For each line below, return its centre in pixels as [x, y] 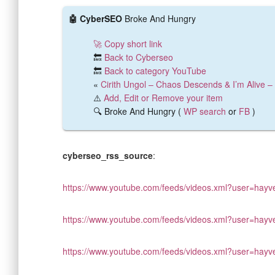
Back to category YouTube [155, 71]
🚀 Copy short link [128, 44]
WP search [205, 111]
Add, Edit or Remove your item [163, 98]
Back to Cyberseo [139, 57]
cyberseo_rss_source [108, 155]
